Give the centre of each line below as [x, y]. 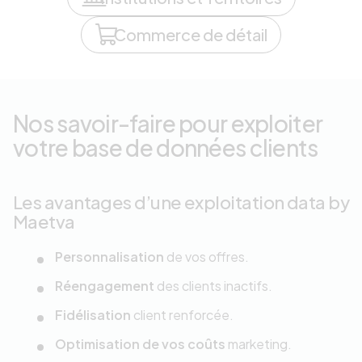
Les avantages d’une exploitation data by [181, 202]
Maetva [44, 221]
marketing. [259, 343]
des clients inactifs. [215, 285]
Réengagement [106, 285]
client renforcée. [183, 314]
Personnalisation [111, 256]
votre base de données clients [166, 147]
